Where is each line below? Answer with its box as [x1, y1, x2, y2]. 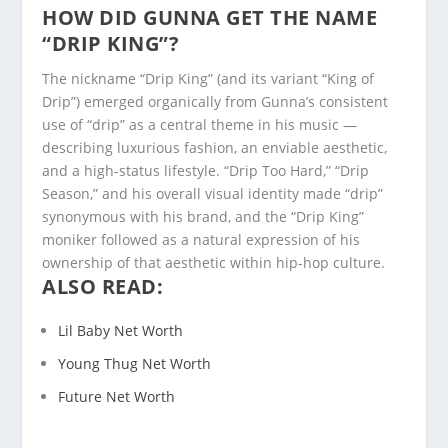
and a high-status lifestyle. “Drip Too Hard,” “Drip [42, 160, 370, 180]
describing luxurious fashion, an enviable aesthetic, [42, 137, 388, 157]
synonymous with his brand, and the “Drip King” [42, 206, 365, 226]
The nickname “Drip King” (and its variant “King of [42, 68, 375, 88]
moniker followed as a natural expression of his [42, 229, 361, 249]
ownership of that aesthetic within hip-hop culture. [42, 252, 386, 272]
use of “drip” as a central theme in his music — [42, 114, 358, 134]
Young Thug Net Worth [58, 354, 212, 374]
